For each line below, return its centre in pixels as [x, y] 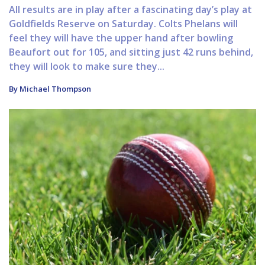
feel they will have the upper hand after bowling [121, 38]
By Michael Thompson [50, 89]
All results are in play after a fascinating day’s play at [130, 10]
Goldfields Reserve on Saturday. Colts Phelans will [123, 24]
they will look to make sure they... [87, 67]
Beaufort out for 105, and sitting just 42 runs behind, [131, 52]
